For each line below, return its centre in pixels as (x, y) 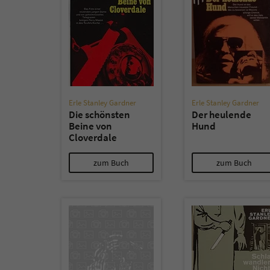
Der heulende (221, 115)
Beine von (90, 126)
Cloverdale (93, 137)
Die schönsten (99, 115)
